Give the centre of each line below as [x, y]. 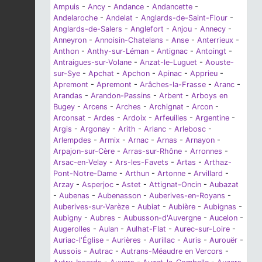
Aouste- [220, 63]
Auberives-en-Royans [187, 196]
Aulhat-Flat [146, 229]
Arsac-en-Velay [80, 163]
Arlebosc [190, 129]
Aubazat [224, 185]
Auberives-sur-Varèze [91, 207]
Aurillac [162, 240]
